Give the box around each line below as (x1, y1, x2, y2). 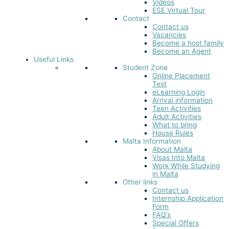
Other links (123, 178, 157, 187)
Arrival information (152, 96, 213, 105)
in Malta (152, 170, 178, 178)
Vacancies (152, 31, 186, 39)
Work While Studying (152, 162, 220, 170)
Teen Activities (152, 104, 201, 113)
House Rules (152, 129, 193, 138)
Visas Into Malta (152, 153, 205, 162)
